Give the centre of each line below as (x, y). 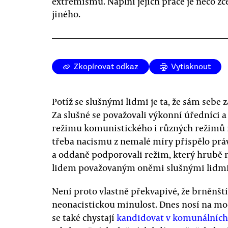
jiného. (66, 14)
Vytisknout (191, 67)
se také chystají (84, 217)
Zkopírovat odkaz (106, 67)
